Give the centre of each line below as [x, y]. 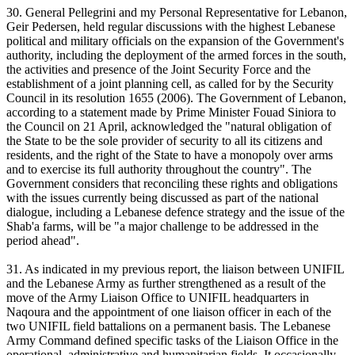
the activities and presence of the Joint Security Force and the [158, 70]
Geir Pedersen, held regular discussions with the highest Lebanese [171, 27]
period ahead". [43, 241]
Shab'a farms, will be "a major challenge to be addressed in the [162, 227]
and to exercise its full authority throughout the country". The [159, 170]
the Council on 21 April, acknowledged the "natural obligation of [169, 127]
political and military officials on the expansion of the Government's [175, 41]
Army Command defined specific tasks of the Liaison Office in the [172, 341]
